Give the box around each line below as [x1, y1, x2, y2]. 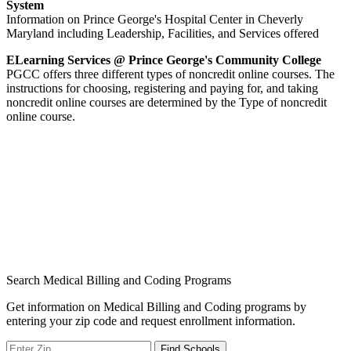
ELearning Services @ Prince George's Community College [6, 52, 321, 67]
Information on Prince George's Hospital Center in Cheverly [6, 12, 303, 26]
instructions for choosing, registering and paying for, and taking [6, 81, 318, 95]
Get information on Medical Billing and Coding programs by [6, 299, 306, 313]
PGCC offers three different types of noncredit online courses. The [6, 67, 335, 81]
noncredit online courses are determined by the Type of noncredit [6, 95, 327, 109]
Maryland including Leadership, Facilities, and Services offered [6, 26, 319, 40]
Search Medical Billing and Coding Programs [6, 273, 231, 287]
